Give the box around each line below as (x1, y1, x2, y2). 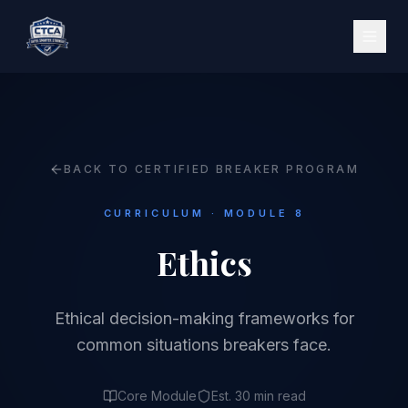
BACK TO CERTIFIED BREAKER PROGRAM (63, 162, 360, 176)
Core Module (117, 388, 197, 403)
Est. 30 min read (210, 388, 306, 403)
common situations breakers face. (76, 335, 331, 354)
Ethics (156, 240, 252, 284)
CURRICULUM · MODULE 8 (103, 207, 305, 219)
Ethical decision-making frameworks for (54, 309, 354, 328)
